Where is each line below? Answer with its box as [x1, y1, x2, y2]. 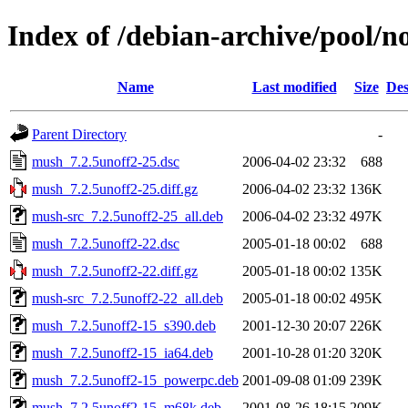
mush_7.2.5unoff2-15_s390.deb [32, 317, 216, 333]
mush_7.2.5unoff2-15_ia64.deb [32, 344, 213, 361]
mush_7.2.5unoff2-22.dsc [32, 235, 179, 251]
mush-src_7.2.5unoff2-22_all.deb [32, 290, 223, 306]
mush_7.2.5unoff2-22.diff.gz [32, 262, 198, 279]
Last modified [251, 78, 337, 95]
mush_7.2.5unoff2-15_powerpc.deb [32, 372, 239, 388]
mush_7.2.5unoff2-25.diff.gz [32, 180, 198, 197]
